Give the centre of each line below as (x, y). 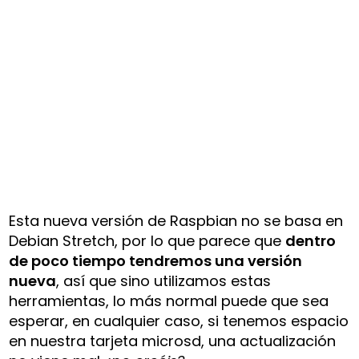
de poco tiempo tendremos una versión (156, 260)
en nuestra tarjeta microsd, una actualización (173, 341)
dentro (311, 240)
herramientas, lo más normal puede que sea (169, 301)
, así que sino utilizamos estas (164, 280)
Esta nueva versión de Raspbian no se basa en (176, 220)
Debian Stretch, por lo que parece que (147, 240)
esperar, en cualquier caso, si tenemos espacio (179, 321)
